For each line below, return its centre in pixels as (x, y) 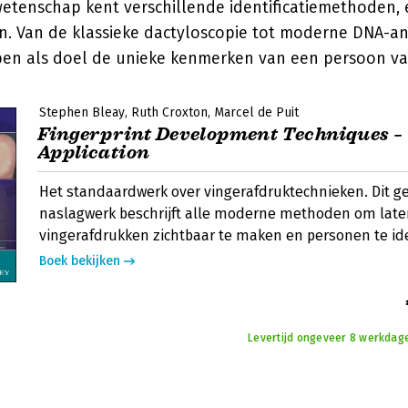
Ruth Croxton (169, 112)
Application (94, 153)
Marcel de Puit (256, 112)
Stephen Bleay (82, 112)
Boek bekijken (80, 261)
